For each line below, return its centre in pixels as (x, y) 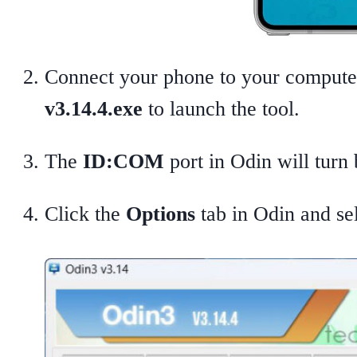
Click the (85, 214)
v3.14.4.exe (94, 109)
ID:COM (124, 161)
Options (161, 214)
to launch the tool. (221, 109)
